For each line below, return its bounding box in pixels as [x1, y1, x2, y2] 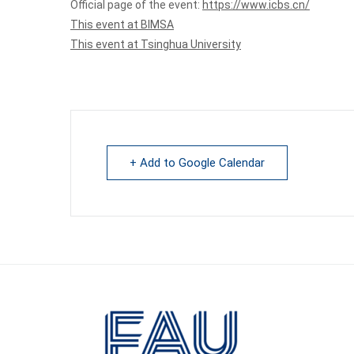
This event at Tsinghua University [70, 38, 241, 51]
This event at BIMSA [70, 18, 174, 32]
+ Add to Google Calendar [130, 156, 265, 171]
